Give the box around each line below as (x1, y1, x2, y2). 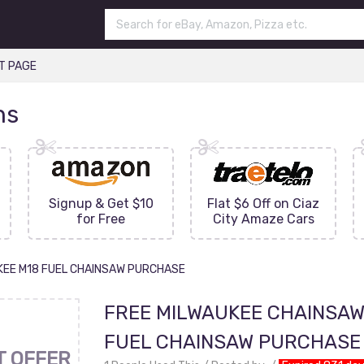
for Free (76, 211, 125, 227)
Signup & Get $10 (48, 196, 154, 211)
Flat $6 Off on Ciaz (207, 196, 319, 211)
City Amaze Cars (212, 211, 314, 227)
